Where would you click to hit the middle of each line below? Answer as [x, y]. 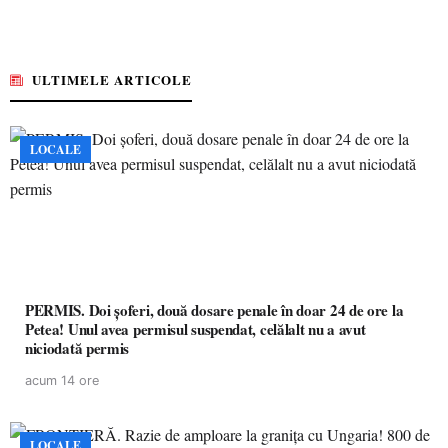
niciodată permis [77, 347]
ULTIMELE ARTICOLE [112, 79]
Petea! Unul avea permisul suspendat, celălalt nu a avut [195, 328]
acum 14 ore [62, 380]
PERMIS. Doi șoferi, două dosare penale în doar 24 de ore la [214, 309]
